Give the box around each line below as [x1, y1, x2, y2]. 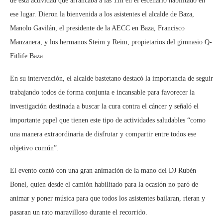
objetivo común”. [10, 144, 59, 152]
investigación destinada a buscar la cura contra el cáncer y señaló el [10, 103, 199, 110]
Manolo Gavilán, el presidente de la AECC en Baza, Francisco [10, 24, 185, 32]
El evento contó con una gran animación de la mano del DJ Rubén [10, 167, 196, 174]
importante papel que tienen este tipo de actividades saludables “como [10, 116, 206, 124]
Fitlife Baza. [10, 52, 45, 60]
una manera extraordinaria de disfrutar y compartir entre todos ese [10, 130, 196, 138]
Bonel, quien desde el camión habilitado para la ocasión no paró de [10, 181, 198, 188]
